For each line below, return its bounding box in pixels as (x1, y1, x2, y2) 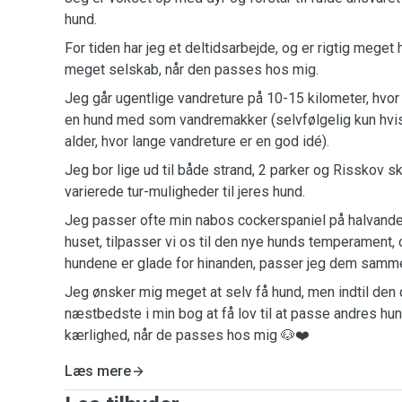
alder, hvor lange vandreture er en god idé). (65, 133, 329, 150)
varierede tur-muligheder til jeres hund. (65, 183, 305, 200)
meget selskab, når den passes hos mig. (65, 61, 319, 78)
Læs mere (65, 363, 131, 380)
